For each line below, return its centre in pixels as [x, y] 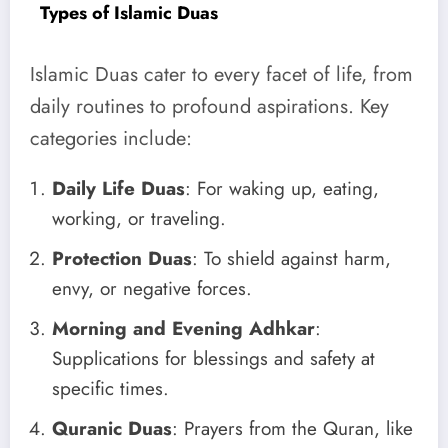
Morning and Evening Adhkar [183, 328]
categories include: [111, 138]
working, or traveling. [139, 218]
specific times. [110, 388]
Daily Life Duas [118, 188]
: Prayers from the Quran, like [292, 428]
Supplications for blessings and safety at [213, 358]
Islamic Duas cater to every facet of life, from [221, 74]
